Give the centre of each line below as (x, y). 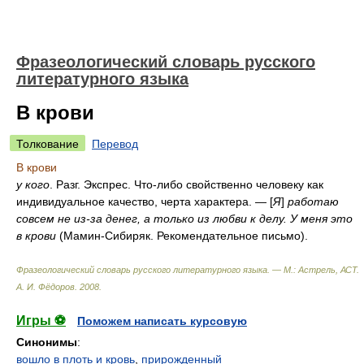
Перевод (115, 144)
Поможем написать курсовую (162, 321)
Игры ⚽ (41, 321)
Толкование (48, 144)
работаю (313, 201)
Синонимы (47, 342)
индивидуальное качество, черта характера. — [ (145, 201)
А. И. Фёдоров (45, 287)
